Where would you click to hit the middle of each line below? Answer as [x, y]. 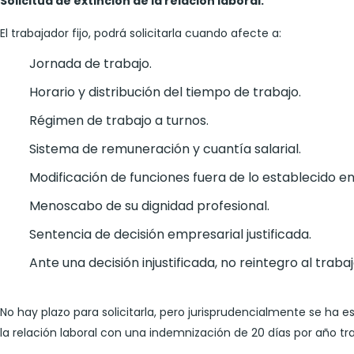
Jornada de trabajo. [90, 63]
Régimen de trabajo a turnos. [119, 120]
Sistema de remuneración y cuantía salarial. [165, 149]
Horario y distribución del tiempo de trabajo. [165, 92]
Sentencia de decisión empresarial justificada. [170, 234]
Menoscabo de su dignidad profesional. [149, 205]
